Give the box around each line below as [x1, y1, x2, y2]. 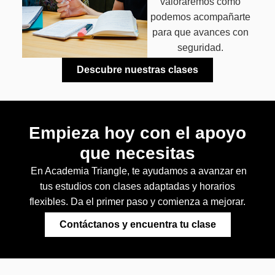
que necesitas [80, 144, 195, 163]
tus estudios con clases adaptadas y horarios [40, 181, 235, 192]
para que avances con [152, 26, 249, 37]
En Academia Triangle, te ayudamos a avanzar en [28, 166, 247, 177]
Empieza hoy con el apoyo [29, 123, 246, 143]
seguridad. [177, 42, 223, 53]
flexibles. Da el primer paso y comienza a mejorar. [29, 196, 246, 207]
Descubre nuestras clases [77, 64, 198, 76]
